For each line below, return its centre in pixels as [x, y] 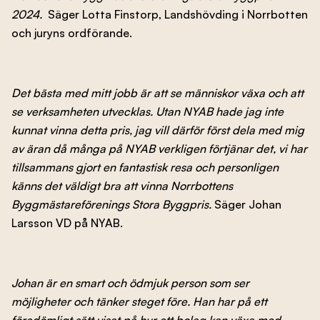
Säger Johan [248, 204]
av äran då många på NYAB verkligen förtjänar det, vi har [159, 148]
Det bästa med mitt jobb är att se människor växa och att [157, 92]
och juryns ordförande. [72, 32]
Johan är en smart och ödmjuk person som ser [130, 282]
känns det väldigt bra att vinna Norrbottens [122, 185]
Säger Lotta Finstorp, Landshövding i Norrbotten [178, 14]
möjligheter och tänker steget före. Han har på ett [139, 301]
